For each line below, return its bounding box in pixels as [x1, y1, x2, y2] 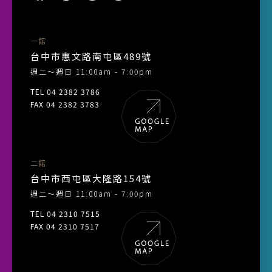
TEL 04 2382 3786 [30, 86, 100, 97]
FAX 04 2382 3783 [30, 98, 100, 109]
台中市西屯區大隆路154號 [30, 171, 152, 185]
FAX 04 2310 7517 [30, 220, 100, 231]
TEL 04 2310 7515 [30, 208, 100, 219]
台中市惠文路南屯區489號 [30, 49, 152, 63]
